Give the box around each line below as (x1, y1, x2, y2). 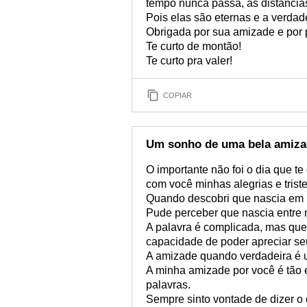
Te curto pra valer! (146, 55, 232, 66)
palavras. (146, 279, 191, 291)
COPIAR (163, 90, 192, 99)
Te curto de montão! (146, 40, 241, 52)
